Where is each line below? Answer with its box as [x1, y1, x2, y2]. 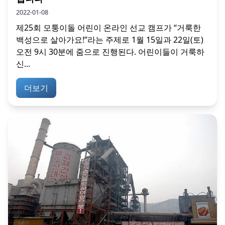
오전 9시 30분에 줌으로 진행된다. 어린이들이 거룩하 [16, 46, 204, 57]
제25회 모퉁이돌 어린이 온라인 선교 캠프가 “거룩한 [16, 22, 201, 33]
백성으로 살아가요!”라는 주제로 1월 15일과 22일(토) [16, 34, 203, 45]
